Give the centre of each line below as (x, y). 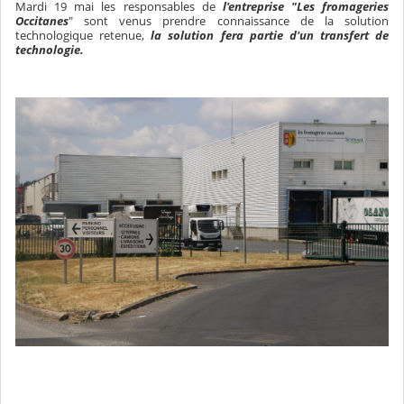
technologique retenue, (83, 36)
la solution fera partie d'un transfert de (270, 36)
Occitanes (42, 21)
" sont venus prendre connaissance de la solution (229, 21)
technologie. (50, 50)
